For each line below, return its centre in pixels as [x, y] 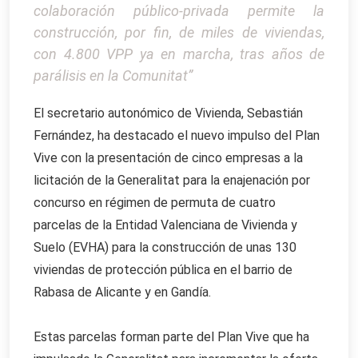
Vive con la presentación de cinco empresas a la [168, 158]
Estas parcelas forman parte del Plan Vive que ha [171, 337]
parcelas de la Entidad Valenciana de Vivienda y [165, 225]
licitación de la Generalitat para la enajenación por [172, 181]
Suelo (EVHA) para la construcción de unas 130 [165, 248]
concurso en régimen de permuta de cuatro [155, 203]
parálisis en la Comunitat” [113, 76]
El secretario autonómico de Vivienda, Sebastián [168, 113]
